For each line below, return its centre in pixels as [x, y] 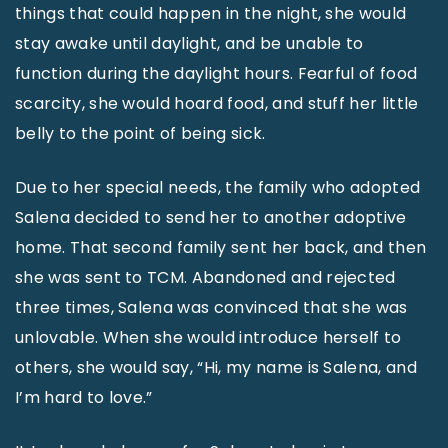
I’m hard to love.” [84, 397]
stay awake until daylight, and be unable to [189, 43]
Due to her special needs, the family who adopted [218, 187]
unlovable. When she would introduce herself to [208, 337]
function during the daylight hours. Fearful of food [216, 73]
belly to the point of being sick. [140, 133]
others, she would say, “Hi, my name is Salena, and [216, 367]
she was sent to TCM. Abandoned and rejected [205, 277]
